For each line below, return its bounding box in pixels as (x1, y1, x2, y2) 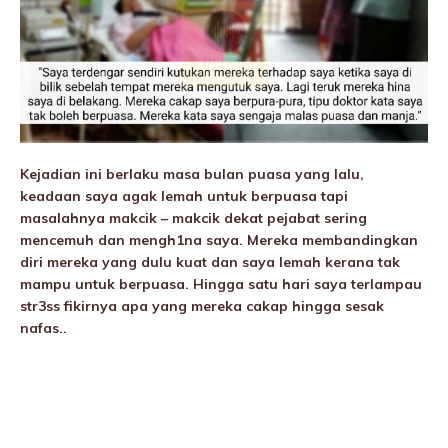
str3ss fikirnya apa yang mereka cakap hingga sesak (20, 297, 384, 316)
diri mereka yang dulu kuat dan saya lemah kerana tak (20, 253, 400, 272)
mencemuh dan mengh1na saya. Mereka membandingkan (20, 231, 418, 250)
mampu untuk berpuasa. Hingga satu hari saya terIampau (20, 275, 422, 294)
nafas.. (20, 319, 67, 338)
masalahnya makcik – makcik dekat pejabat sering (20, 209, 367, 228)
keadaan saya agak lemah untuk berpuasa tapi (20, 187, 348, 206)
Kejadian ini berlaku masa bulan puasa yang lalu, (20, 165, 364, 184)
